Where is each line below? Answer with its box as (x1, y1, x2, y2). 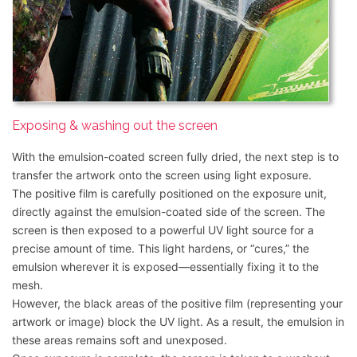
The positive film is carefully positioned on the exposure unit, (12, 186, 327, 201)
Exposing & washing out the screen (12, 118, 218, 134)
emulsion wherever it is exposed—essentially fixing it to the (12, 260, 319, 274)
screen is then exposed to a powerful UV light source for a (12, 223, 314, 237)
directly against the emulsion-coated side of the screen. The (12, 205, 325, 219)
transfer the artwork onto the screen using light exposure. (12, 168, 312, 182)
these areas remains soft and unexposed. (12, 333, 227, 347)
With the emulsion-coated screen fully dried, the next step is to (12, 150, 339, 164)
